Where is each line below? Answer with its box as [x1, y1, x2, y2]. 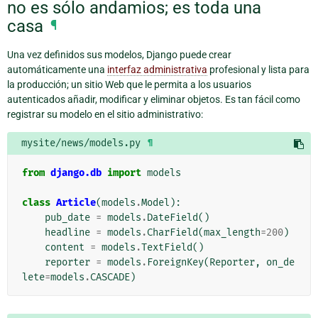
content [45, 241, 84, 253]
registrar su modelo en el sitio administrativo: [7, 108, 203, 120]
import [107, 166, 141, 179]
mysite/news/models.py [21, 136, 141, 149]
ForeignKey [147, 256, 204, 268]
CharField [147, 226, 198, 238]
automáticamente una [7, 63, 107, 75]
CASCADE [90, 270, 130, 283]
